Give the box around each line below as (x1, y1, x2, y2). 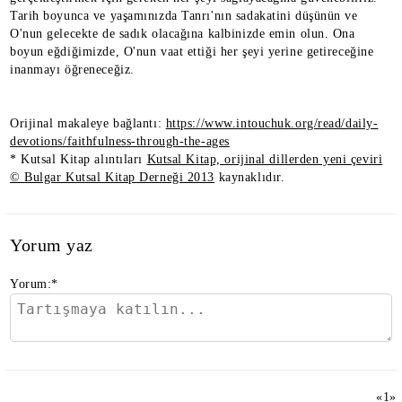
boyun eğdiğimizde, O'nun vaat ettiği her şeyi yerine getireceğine (10, 44, 374, 58)
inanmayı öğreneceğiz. (10, 62, 135, 76)
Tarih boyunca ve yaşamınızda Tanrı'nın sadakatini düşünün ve (10, 8, 358, 22)
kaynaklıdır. (214, 170, 285, 184)
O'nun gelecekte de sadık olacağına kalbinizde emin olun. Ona (10, 26, 355, 40)
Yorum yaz (10, 234, 94, 255)
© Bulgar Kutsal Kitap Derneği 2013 (10, 170, 215, 184)
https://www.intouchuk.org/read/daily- (165, 116, 379, 130)
